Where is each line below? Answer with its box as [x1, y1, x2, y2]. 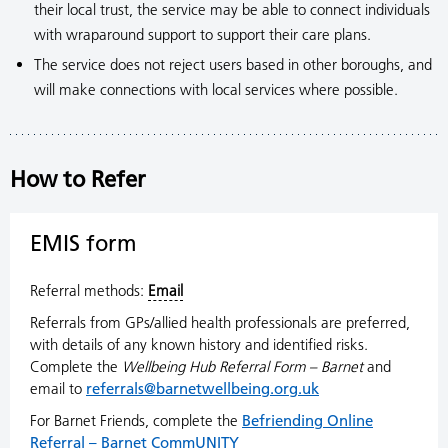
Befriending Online [242, 411, 373, 430]
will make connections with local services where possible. [34, 80, 398, 99]
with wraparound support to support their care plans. [34, 25, 371, 44]
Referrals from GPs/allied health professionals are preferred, [30, 313, 410, 332]
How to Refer [10, 166, 146, 193]
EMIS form [30, 230, 137, 257]
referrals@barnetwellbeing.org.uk [86, 379, 319, 398]
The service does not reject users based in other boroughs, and [34, 55, 432, 74]
